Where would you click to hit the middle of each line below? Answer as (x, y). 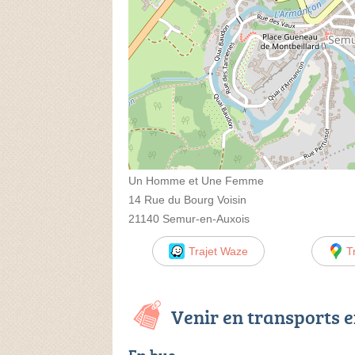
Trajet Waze (218, 251)
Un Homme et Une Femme (196, 180)
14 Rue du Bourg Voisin (187, 199)
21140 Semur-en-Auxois (189, 218)
